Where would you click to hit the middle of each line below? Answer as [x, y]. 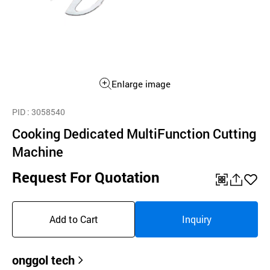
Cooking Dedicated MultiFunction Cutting [134, 133]
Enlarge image [141, 84]
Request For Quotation [86, 177]
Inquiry [196, 219]
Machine [38, 152]
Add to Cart [74, 219]
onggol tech [43, 260]
